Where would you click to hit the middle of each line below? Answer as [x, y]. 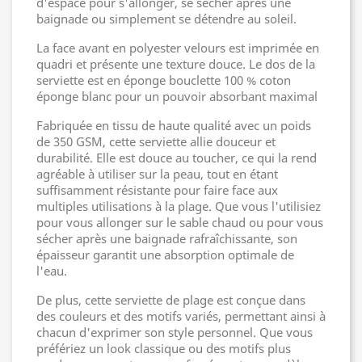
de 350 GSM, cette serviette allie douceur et [156, 141]
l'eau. [52, 270]
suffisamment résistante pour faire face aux [157, 189]
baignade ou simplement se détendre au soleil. [166, 18]
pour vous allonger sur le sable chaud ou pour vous [180, 222]
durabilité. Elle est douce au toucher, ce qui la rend [177, 157]
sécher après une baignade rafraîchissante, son [167, 238]
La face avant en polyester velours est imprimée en [178, 47]
